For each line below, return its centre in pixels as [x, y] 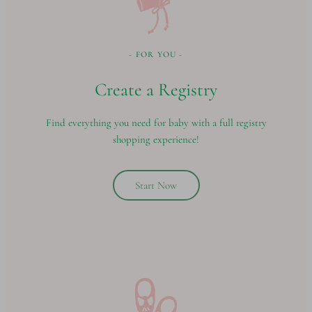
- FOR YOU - [156, 55]
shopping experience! [156, 140]
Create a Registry [156, 90]
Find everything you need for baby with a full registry [156, 123]
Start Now [156, 185]
